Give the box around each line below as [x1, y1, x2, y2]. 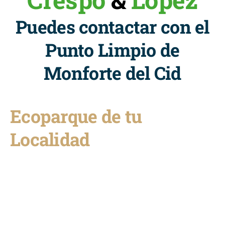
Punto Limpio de [45, 38, 180, 62]
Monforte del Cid [44, 61, 181, 85]
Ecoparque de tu [10, 104, 142, 128]
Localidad [10, 128, 90, 151]
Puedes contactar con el [16, 15, 209, 39]
